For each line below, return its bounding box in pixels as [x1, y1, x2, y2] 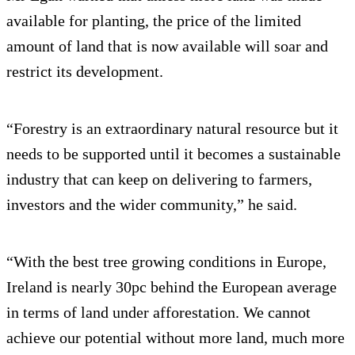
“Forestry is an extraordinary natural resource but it [6, 120, 338, 138]
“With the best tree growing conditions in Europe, [6, 253, 326, 271]
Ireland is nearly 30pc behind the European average [6, 278, 337, 296]
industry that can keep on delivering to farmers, [6, 170, 312, 189]
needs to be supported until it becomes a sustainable [6, 145, 341, 163]
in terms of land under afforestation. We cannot [6, 303, 311, 322]
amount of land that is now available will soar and [6, 37, 328, 55]
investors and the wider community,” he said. [6, 196, 297, 214]
